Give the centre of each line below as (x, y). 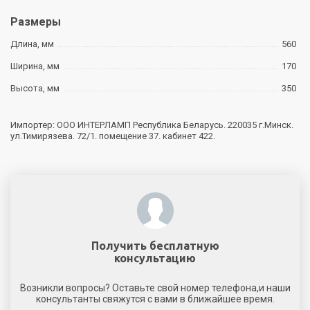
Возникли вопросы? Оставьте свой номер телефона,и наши (155, 288)
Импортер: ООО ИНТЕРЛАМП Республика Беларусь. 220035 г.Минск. (152, 125)
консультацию (155, 258)
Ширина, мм (35, 66)
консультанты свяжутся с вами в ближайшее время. (155, 299)
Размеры (36, 21)
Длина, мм (32, 44)
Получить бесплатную (155, 245)
